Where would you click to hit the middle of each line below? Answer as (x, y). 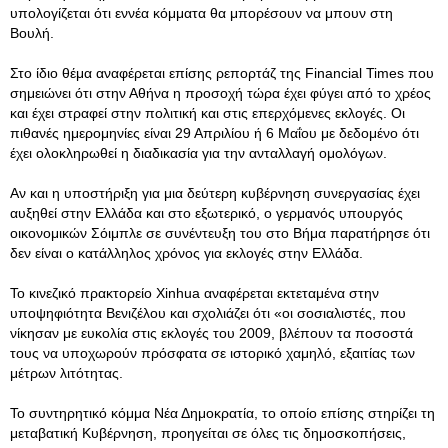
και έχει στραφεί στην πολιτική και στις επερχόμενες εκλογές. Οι (207, 113)
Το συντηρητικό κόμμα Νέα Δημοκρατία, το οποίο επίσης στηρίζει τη (222, 413)
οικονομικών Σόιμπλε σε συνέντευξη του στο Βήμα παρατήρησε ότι (220, 233)
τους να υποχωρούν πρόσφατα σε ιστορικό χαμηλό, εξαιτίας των (212, 353)
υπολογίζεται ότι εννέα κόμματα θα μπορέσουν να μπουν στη (201, 13)
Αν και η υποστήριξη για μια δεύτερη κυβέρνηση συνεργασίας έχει (215, 193)
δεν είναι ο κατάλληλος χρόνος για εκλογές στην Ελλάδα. (186, 253)
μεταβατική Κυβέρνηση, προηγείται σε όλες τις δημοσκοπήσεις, (208, 433)
